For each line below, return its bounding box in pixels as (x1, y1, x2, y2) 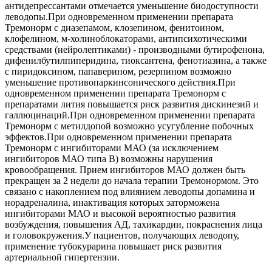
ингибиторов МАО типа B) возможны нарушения (5, 153, 212, 164)
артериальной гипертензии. (5, 251, 120, 262)
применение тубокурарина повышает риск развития (5, 240, 222, 251)
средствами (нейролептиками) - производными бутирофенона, (5, 44, 265, 55)
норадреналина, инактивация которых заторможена (5, 197, 220, 208)
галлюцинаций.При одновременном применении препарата (5, 109, 255, 120)
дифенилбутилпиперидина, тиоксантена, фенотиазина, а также (5, 55, 267, 66)
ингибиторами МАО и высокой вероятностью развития (5, 208, 236, 219)
